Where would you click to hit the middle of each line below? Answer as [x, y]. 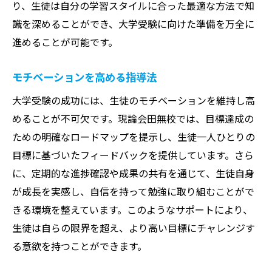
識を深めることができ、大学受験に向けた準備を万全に [133, 23]
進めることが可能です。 [65, 42]
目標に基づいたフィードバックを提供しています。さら [133, 155]
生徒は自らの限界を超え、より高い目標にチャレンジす [134, 227]
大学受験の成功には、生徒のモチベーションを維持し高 [134, 100]
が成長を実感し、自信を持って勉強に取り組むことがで [133, 191]
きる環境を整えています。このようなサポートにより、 [132, 209]
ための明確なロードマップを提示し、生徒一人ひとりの [134, 136]
